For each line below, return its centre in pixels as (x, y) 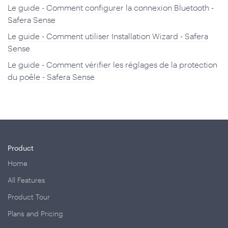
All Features (26, 180)
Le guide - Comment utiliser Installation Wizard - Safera (108, 36)
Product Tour (29, 197)
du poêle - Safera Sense (51, 77)
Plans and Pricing (35, 213)
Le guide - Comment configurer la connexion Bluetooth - (111, 7)
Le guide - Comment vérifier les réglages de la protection (112, 64)
